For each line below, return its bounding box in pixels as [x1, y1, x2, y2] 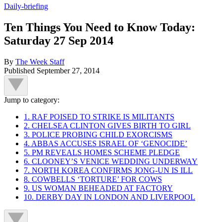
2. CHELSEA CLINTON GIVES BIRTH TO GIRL [24, 121, 191, 130]
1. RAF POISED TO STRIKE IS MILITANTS [24, 112, 174, 121]
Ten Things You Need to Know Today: [4, 20, 195, 34]
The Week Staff [15, 57, 64, 66]
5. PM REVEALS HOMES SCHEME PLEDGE [24, 148, 180, 157]
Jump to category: [4, 95, 59, 104]
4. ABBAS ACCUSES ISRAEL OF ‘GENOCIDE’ [24, 139, 187, 148]
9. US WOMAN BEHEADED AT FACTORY [24, 183, 173, 192]
